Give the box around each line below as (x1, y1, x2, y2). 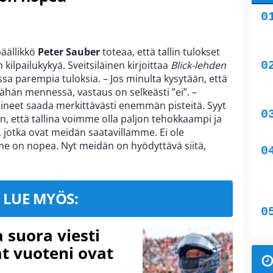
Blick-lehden (171, 58, 226, 72)
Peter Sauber (38, 44, 100, 58)
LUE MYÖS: (2, 188, 79, 208)
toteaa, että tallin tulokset (100, 44, 220, 58)
